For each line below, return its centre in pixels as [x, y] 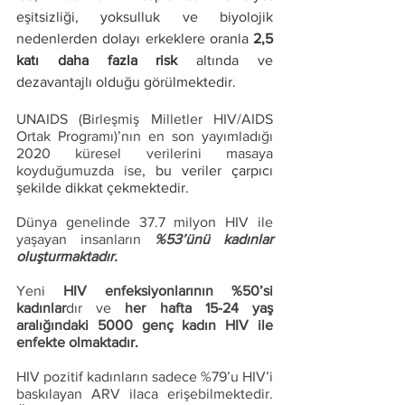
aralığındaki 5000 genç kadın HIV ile [145, 325]
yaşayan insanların [85, 239]
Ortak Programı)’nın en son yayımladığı [145, 136]
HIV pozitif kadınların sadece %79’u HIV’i [145, 377]
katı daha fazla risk [97, 60]
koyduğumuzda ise [79, 170]
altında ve [226, 60]
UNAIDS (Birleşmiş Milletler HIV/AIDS [145, 119]
